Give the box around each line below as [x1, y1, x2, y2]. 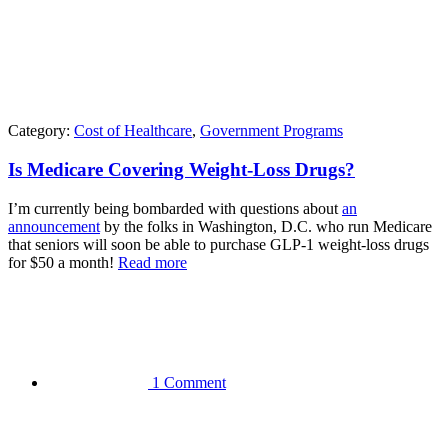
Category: [8, 122, 74, 140]
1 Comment [152, 373, 226, 391]
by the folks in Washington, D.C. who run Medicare [100, 217, 432, 235]
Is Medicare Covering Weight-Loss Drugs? [8, 159, 355, 181]
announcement [8, 217, 100, 235]
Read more [118, 253, 187, 271]
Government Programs [200, 122, 343, 140]
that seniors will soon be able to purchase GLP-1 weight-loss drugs [8, 235, 429, 253]
